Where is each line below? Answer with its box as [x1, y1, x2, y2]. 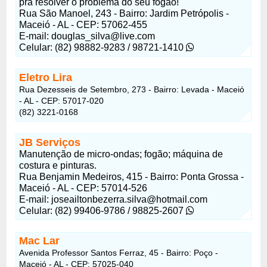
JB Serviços [19, 136, 81, 148]
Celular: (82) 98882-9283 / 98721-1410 [19, 42, 187, 52]
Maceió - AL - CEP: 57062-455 [19, 19, 148, 30]
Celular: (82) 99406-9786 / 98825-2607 [19, 205, 187, 216]
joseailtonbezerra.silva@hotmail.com [51, 194, 208, 204]
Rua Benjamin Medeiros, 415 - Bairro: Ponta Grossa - [19, 171, 244, 182]
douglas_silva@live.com [51, 30, 156, 41]
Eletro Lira [19, 71, 73, 83]
